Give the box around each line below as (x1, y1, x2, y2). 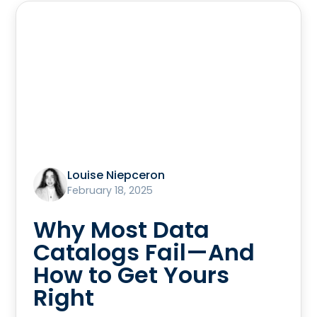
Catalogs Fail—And (33, 236, 255, 269)
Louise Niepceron (67, 167, 166, 184)
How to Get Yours (33, 259, 230, 292)
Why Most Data (33, 214, 210, 246)
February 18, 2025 (67, 183, 154, 198)
